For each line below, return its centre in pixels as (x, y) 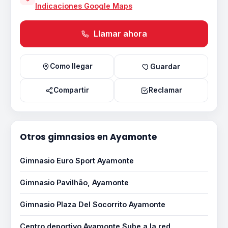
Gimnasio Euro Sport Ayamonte (77, 161)
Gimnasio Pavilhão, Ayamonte (74, 182)
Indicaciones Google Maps (84, 6)
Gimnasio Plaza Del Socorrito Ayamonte (93, 204)
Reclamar (165, 90)
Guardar (165, 66)
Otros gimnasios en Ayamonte (88, 137)
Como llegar (71, 66)
